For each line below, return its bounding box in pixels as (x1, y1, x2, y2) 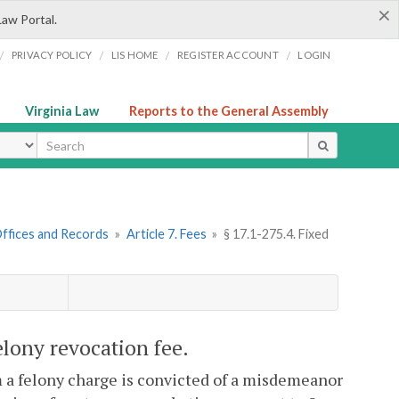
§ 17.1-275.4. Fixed (223, 226, 329, 242)
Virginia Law (25, 103, 99, 118)
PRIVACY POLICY (11, 49, 93, 61)
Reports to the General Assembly (129, 103, 329, 118)
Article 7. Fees (126, 226, 207, 242)
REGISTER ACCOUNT (176, 49, 279, 61)
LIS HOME (110, 49, 159, 61)
